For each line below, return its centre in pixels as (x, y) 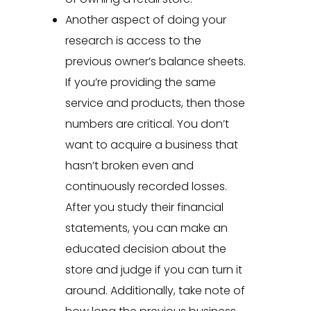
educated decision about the (145, 249)
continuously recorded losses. (146, 187)
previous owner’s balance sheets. (155, 62)
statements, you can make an (146, 228)
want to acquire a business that (151, 145)
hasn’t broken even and (129, 166)
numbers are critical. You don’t (147, 124)
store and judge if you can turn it (153, 270)
